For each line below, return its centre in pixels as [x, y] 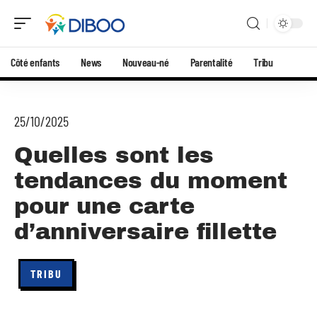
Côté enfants [35, 62]
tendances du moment [151, 181]
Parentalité [211, 62]
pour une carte [104, 206]
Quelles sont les [114, 155]
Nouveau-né [145, 62]
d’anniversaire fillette [145, 232]
